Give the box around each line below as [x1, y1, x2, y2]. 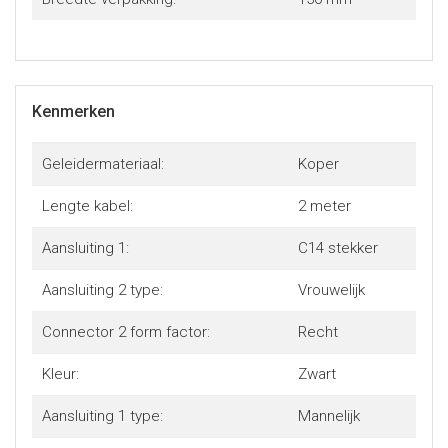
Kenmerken [32, 102, 115, 122]
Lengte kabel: [41, 197, 133, 216]
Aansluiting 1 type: [41, 407, 163, 426]
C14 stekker [297, 239, 378, 258]
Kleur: [41, 365, 79, 384]
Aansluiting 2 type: [41, 281, 163, 300]
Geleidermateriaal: [41, 155, 164, 174]
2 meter [297, 197, 351, 216]
